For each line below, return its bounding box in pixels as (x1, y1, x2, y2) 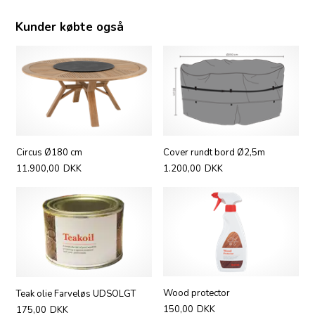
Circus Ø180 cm (15, 146, 82, 159)
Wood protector (163, 287, 231, 300)
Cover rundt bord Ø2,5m (163, 146, 266, 159)
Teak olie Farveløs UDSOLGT (15, 288, 136, 301)
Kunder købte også (15, 19, 124, 36)
